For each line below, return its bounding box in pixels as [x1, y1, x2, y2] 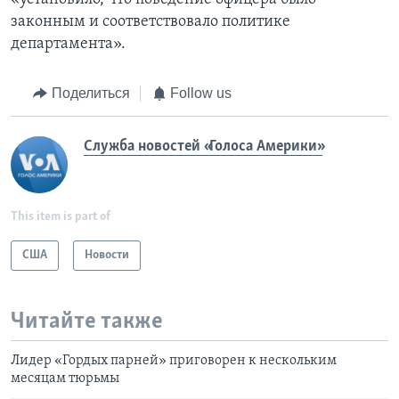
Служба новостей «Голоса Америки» [84, 137, 322, 155]
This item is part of [11, 209, 110, 224]
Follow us [170, 85, 232, 102]
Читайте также [11, 309, 163, 334]
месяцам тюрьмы [11, 371, 119, 387]
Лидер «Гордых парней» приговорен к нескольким [11, 354, 337, 369]
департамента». [11, 36, 126, 53]
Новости [85, 248, 129, 262]
